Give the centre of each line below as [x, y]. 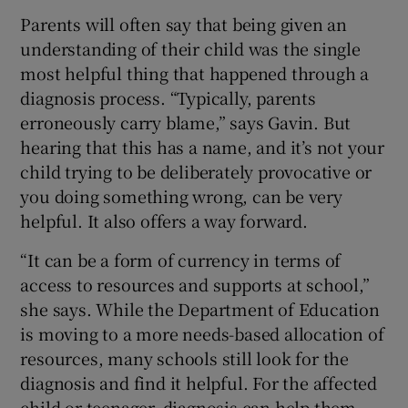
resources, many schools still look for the [185, 358]
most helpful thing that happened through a [195, 73]
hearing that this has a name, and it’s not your [203, 147]
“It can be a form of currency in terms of [181, 260]
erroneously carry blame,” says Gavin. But [186, 122]
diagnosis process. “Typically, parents [168, 98]
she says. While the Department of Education [200, 309]
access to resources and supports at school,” [195, 285]
